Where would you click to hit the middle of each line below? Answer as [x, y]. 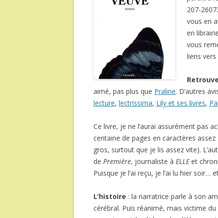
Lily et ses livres [181, 103]
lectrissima [136, 103]
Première [117, 161]
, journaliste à [153, 161]
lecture [104, 103]
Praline [165, 91]
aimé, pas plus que [124, 91]
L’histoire [110, 196]
